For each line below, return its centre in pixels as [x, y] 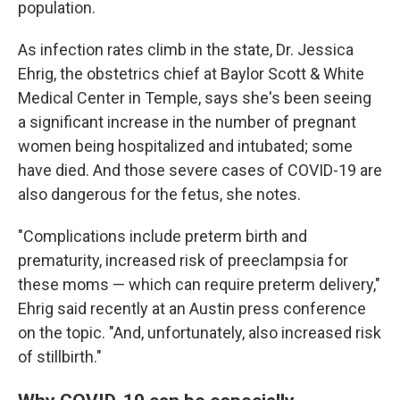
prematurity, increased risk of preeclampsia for [183, 260]
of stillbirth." [60, 357]
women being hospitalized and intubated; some [185, 146]
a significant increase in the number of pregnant [187, 122]
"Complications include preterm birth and [162, 236]
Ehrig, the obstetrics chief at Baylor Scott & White [191, 74]
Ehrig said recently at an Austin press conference [192, 308]
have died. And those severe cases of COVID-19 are [200, 170]
